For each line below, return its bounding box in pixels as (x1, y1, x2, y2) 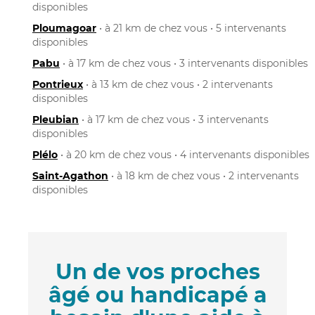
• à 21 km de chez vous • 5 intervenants (96, 21, 286, 34)
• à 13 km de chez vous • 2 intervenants (83, 77, 273, 91)
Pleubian (32, 112, 79, 126)
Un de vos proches (55, 258, 260, 285)
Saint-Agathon (32, 169, 108, 182)
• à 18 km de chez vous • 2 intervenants (108, 169, 299, 182)
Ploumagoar (32, 21, 96, 34)
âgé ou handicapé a (48, 281, 267, 308)
